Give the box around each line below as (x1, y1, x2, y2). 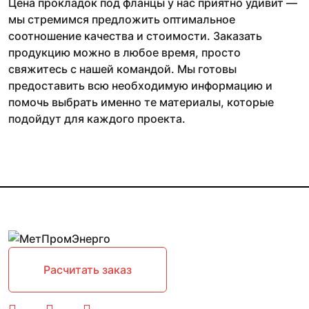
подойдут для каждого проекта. (8, 112, 186, 126)
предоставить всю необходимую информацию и (8, 79, 272, 93)
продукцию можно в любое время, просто (8, 46, 241, 60)
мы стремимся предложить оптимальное (8, 12, 235, 27)
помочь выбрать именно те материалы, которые (8, 95, 274, 110)
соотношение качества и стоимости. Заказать (8, 29, 262, 43)
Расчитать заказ (43, 263, 132, 277)
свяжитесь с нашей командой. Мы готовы (8, 62, 237, 77)
